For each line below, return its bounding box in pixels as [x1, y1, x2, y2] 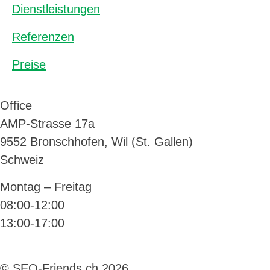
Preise [12, 57, 46, 71]
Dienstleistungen [12, 2, 100, 16]
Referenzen [12, 30, 74, 43]
